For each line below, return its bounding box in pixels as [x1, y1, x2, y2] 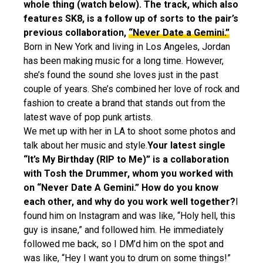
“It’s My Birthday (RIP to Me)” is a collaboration [23, 154, 229, 166]
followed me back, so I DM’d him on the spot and [23, 238, 224, 250]
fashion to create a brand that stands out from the [23, 97, 225, 109]
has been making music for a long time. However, [23, 55, 224, 67]
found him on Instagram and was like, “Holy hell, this [23, 210, 235, 222]
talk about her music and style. [23, 140, 147, 151]
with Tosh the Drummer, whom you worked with [23, 168, 233, 180]
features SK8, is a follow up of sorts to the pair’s [23, 13, 238, 25]
